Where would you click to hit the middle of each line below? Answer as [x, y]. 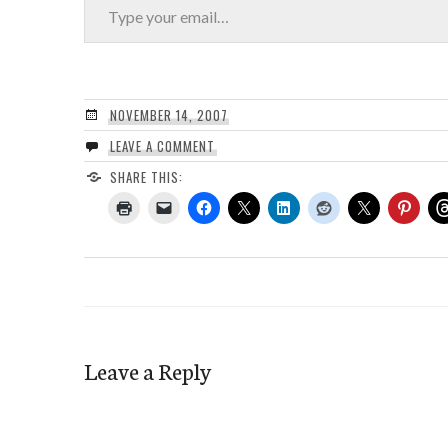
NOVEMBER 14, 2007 [168, 114]
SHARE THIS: [146, 176]
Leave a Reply [147, 369]
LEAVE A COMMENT [162, 145]
